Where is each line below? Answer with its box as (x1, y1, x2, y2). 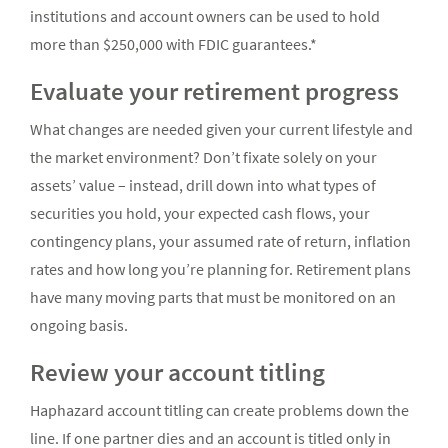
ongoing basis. (30, 315, 128, 336)
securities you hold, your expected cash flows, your (30, 203, 370, 224)
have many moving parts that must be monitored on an (30, 287, 396, 308)
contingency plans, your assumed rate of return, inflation (30, 231, 411, 252)
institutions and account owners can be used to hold (30, 6, 380, 27)
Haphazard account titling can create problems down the (30, 400, 409, 421)
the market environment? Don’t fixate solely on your (30, 147, 377, 168)
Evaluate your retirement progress (30, 75, 399, 108)
